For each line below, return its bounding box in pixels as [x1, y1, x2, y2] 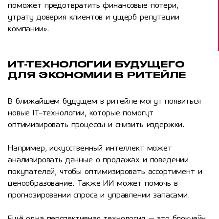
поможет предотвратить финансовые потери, [8, 1, 178, 10]
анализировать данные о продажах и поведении [8, 156, 189, 164]
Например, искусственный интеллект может [8, 144, 172, 153]
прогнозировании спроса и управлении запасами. [8, 191, 190, 199]
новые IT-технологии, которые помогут [8, 109, 154, 117]
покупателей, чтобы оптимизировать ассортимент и [8, 168, 202, 176]
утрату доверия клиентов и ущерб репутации [8, 13, 179, 22]
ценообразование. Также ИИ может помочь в [8, 179, 178, 188]
